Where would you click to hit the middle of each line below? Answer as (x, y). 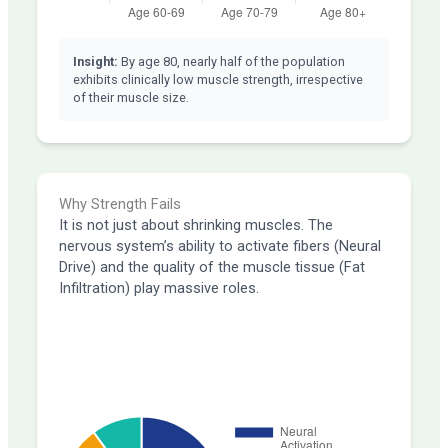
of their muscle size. (131, 97)
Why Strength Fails (119, 204)
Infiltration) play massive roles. (158, 288)
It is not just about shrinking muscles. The (195, 225)
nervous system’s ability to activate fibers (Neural (219, 246)
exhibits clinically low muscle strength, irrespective (218, 79)
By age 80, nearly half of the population (232, 61)
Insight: (96, 61)
